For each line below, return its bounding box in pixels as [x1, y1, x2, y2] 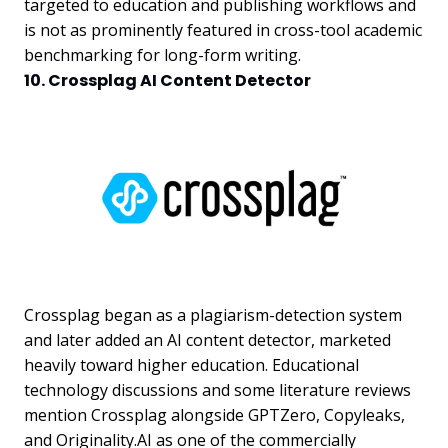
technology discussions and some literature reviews [24, 379, 411, 402]
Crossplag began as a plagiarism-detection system [24, 304, 402, 327]
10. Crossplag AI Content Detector [24, 69, 311, 93]
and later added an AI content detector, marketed [24, 329, 391, 352]
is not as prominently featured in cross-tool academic [24, 19, 422, 42]
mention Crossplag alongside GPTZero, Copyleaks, [24, 404, 405, 427]
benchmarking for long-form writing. [24, 44, 301, 67]
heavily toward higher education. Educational [24, 354, 359, 377]
